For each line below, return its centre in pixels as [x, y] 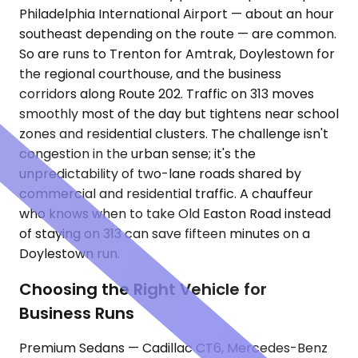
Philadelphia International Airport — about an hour [177, 14]
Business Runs [77, 313]
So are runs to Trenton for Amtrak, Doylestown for [177, 54]
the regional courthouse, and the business [150, 74]
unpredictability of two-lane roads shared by [160, 174]
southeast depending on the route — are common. [178, 34]
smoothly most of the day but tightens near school [179, 114]
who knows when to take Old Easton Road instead [175, 214]
